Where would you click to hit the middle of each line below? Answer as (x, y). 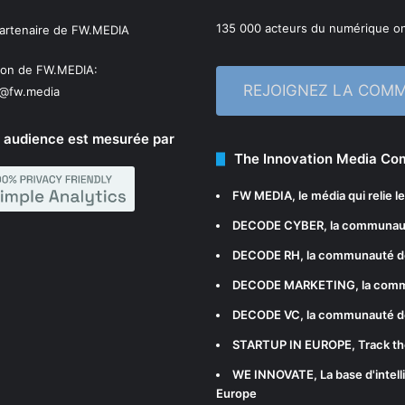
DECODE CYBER (278, 226)
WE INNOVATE (273, 375)
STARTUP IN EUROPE (292, 345)
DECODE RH (266, 255)
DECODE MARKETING (294, 285)
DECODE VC (266, 315)
